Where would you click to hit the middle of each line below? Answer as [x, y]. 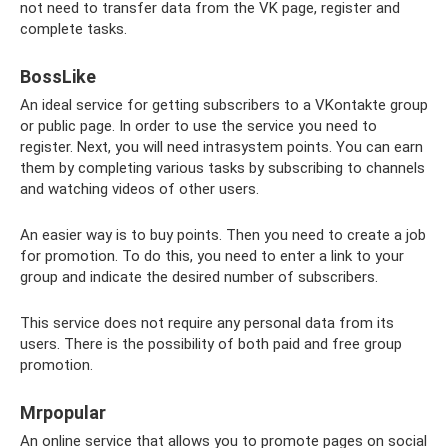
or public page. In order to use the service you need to [198, 125]
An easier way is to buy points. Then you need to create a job [223, 234]
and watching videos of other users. [139, 188]
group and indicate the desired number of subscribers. [199, 276]
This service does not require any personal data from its [207, 322]
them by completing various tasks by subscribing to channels [222, 167]
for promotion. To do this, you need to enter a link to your [212, 255]
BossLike [58, 76]
